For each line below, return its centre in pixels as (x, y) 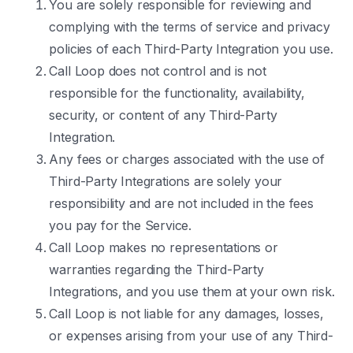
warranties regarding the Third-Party (156, 269)
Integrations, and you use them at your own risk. (192, 292)
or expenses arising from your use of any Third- (191, 336)
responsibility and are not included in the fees (181, 203)
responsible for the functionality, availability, (177, 93)
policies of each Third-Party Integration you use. (191, 49)
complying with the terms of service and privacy (190, 27)
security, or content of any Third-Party (163, 115)
